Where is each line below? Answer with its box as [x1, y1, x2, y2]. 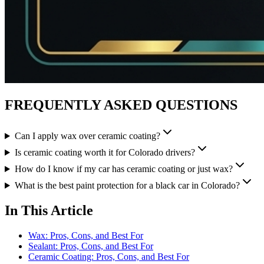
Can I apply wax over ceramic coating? [14, 131, 160, 141]
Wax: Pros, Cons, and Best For [28, 230, 143, 240]
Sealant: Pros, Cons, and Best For [28, 240, 153, 251]
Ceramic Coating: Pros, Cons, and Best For [28, 251, 189, 262]
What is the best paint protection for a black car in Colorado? [14, 180, 240, 191]
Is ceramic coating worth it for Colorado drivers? [14, 147, 195, 158]
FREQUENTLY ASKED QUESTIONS [5, 97, 237, 113]
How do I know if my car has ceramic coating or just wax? [14, 164, 233, 174]
